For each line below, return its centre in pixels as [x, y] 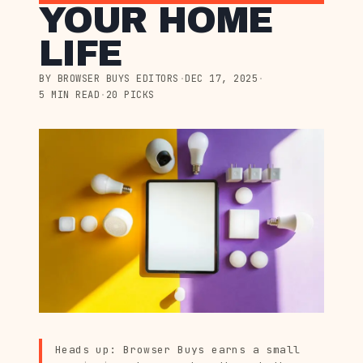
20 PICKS [130, 95]
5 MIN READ [69, 95]
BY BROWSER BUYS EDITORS [109, 79]
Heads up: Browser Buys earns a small [178, 350]
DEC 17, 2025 [221, 79]
